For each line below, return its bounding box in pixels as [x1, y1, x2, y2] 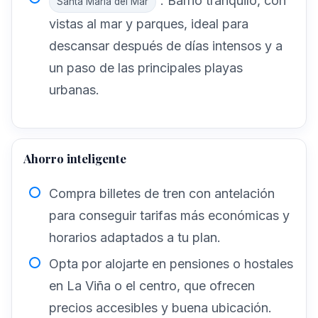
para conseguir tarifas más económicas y [49, 208, 290, 224]
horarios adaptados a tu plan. [49, 230, 221, 246]
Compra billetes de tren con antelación [49, 186, 275, 202]
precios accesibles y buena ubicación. [49, 300, 272, 315]
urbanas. [49, 82, 99, 97]
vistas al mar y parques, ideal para [49, 16, 248, 31]
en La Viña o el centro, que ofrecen [49, 278, 255, 293]
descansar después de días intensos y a [49, 38, 283, 53]
